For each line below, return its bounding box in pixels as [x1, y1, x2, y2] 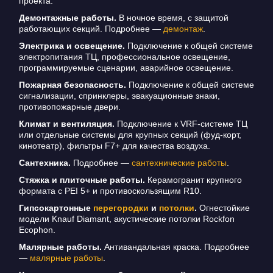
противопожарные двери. [18, 102, 121, 112]
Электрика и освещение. [18, 41, 125, 51]
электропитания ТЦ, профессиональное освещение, [18, 52, 230, 62]
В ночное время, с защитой [116, 13, 229, 23]
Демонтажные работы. [18, 13, 116, 23]
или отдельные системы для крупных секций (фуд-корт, [18, 130, 241, 140]
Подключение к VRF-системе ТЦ [114, 119, 247, 129]
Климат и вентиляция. [18, 119, 115, 129]
